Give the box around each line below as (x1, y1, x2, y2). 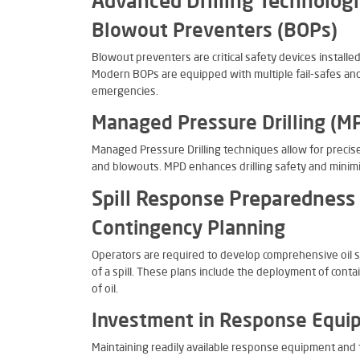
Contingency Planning (92, 220, 285, 239)
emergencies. (92, 86, 158, 97)
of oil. (92, 284, 118, 295)
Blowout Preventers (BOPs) (92, 22, 337, 42)
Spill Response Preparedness (92, 190, 355, 211)
